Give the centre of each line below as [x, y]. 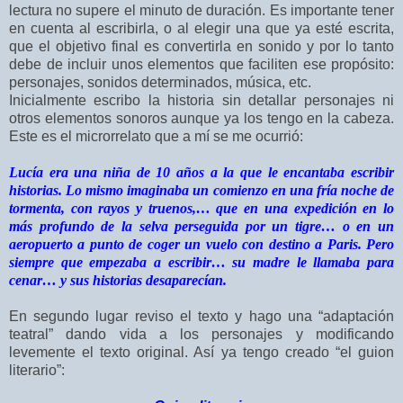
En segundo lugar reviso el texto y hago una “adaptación [201, 317]
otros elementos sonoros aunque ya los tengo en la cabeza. [201, 119]
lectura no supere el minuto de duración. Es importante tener [201, 11]
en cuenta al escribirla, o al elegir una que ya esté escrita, [201, 29]
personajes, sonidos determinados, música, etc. [160, 83]
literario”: [37, 371]
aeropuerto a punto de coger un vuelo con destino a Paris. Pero [201, 245]
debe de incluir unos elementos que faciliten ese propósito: [201, 65]
